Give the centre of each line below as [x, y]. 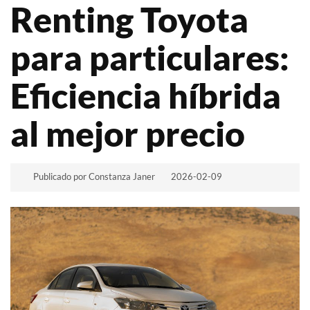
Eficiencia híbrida [146, 95]
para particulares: [150, 57]
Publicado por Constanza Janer [94, 176]
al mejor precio [128, 134]
